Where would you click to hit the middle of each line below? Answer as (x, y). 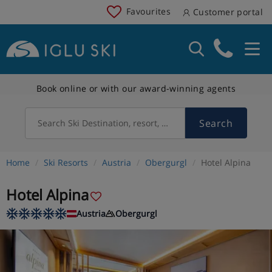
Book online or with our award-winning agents (136, 88)
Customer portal (226, 12)
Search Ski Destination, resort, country (115, 123)
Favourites (149, 11)
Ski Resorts (66, 162)
